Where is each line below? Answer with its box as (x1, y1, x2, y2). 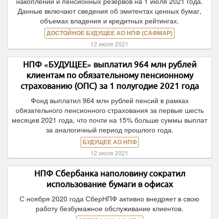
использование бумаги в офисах (46, 179, 173, 189)
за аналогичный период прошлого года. (45, 125, 174, 134)
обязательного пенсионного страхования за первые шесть (15, 105, 204, 115)
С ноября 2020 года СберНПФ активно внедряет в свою (20, 194, 199, 203)
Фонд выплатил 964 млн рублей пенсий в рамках (30, 95, 189, 105)
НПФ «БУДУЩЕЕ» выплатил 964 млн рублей (22, 60, 197, 69)
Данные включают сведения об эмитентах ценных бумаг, (18, 6, 201, 16)
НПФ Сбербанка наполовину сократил (34, 169, 185, 178)
